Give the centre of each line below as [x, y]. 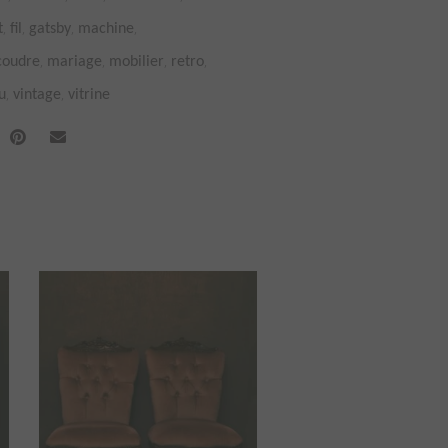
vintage [37, 95]
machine [106, 29]
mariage [74, 62]
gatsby [50, 29]
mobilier [136, 62]
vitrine [89, 95]
